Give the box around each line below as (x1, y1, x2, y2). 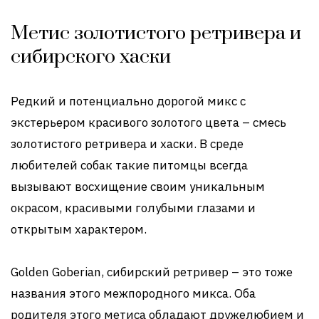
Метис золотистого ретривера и (11, 21, 301, 46)
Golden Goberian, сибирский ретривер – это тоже (11, 264, 293, 281)
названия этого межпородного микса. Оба (11, 286, 256, 302)
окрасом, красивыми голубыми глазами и (11, 200, 256, 216)
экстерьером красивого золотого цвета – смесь (11, 115, 286, 131)
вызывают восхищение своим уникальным (11, 179, 265, 195)
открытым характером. (11, 221, 147, 238)
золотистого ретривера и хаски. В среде (11, 136, 244, 152)
